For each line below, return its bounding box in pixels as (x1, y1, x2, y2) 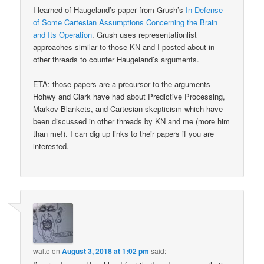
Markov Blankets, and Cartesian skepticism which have (33, 103, 223, 114)
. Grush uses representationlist (92, 28, 197, 40)
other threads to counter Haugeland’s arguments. (33, 53, 200, 65)
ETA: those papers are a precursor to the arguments (33, 78, 211, 90)
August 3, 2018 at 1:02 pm (62, 245, 150, 256)
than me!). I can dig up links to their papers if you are (33, 128, 214, 139)
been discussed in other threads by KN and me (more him (33, 115, 230, 127)
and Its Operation (33, 28, 93, 40)
